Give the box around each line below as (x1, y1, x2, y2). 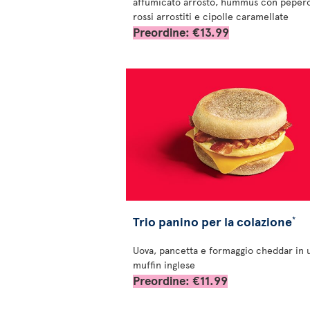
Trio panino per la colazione (133, 212, 292, 230)
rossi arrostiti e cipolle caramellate (133, 9, 289, 23)
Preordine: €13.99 (133, 23, 229, 40)
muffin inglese (133, 258, 195, 272)
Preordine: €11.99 (133, 272, 228, 289)
